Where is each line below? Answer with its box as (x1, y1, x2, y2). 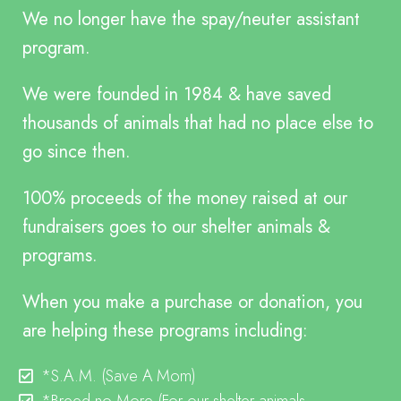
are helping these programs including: (22, 318, 308, 345)
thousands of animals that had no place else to (22, 110, 373, 137)
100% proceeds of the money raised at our (22, 185, 347, 212)
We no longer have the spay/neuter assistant (22, 6, 360, 33)
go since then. (22, 139, 136, 166)
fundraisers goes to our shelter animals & (22, 214, 330, 241)
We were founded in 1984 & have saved (22, 81, 331, 108)
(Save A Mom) (101, 364, 196, 388)
